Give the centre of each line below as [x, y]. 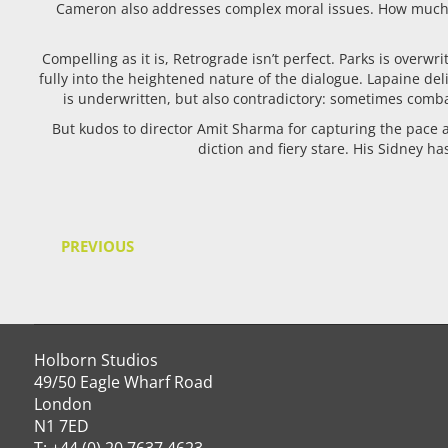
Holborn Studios [95, 360]
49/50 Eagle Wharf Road [123, 382]
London [62, 404]
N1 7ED [61, 426]
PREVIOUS [97, 246]
